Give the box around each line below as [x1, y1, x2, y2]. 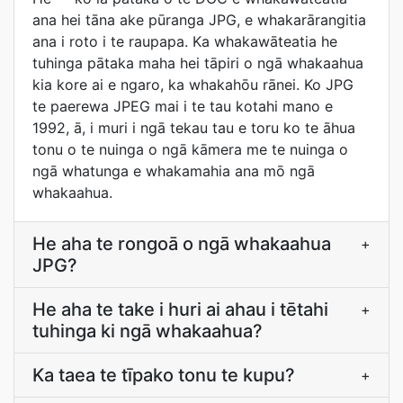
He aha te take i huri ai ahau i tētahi [32, 299, 328, 320]
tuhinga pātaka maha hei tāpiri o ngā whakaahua [32, 54, 363, 72]
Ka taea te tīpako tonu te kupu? [32, 364, 295, 386]
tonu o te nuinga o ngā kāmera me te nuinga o [32, 140, 348, 158]
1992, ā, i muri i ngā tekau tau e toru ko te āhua [32, 119, 355, 137]
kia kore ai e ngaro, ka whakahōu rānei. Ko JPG [32, 76, 354, 94]
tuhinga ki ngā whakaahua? [32, 320, 263, 342]
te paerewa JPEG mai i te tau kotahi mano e [32, 97, 333, 115]
